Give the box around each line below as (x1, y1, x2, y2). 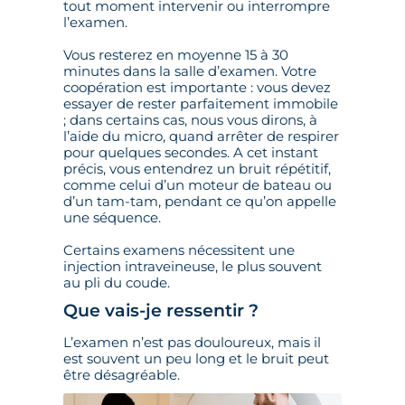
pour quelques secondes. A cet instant (63, 144, 318, 162)
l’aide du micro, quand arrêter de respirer (63, 127, 339, 146)
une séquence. (63, 209, 161, 227)
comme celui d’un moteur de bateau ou (63, 176, 332, 194)
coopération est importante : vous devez (63, 79, 331, 97)
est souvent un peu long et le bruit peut (63, 350, 329, 368)
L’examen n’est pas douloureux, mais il (63, 334, 321, 352)
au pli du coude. (63, 274, 170, 292)
